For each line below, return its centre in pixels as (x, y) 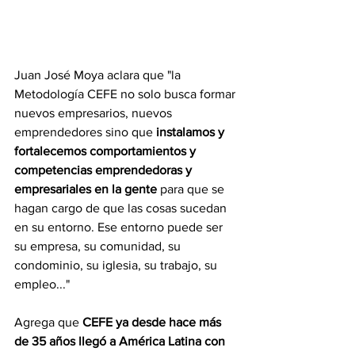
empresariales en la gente (86, 189)
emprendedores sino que (85, 132)
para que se (192, 189)
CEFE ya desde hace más (153, 323)
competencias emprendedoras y (105, 170)
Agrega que (48, 323)
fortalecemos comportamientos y (107, 151)
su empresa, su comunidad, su (99, 246)
